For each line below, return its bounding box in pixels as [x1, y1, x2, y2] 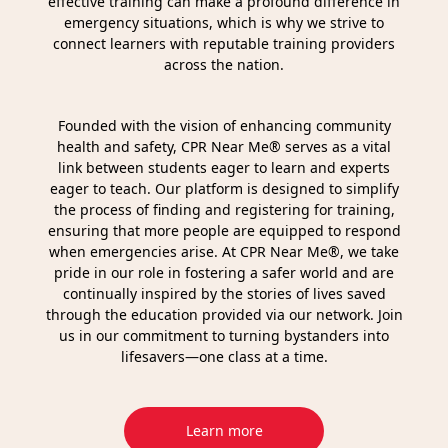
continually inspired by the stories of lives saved [62, 283, 386, 303]
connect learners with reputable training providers [53, 33, 395, 53]
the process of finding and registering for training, [53, 199, 395, 219]
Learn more [185, 421, 263, 440]
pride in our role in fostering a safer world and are [54, 262, 394, 282]
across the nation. [164, 54, 284, 74]
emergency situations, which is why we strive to [64, 12, 384, 32]
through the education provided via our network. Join [45, 304, 403, 324]
